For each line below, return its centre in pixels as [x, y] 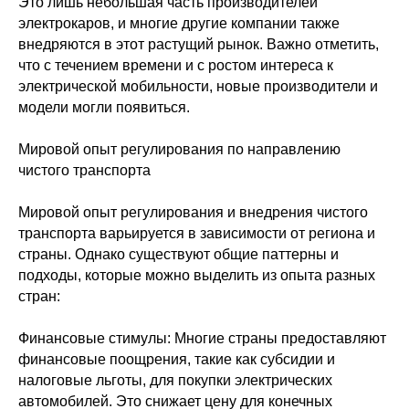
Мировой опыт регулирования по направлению [179, 149]
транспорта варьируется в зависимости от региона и [197, 233]
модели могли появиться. [104, 107]
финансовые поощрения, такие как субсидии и [177, 359]
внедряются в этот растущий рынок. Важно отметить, [199, 44]
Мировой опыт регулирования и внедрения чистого [193, 212]
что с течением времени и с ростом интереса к [176, 65]
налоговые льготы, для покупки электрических [175, 380]
